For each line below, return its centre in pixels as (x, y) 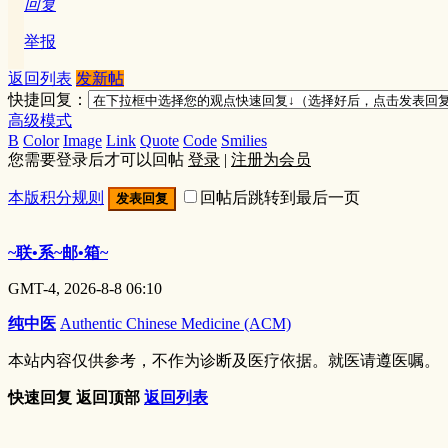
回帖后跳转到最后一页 (280, 197)
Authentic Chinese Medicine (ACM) (175, 323)
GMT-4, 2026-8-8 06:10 (85, 288)
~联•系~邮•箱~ (58, 252)
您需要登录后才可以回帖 (98, 159)
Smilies (244, 140)
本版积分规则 (56, 197)
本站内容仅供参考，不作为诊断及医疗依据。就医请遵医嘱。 (224, 360)
